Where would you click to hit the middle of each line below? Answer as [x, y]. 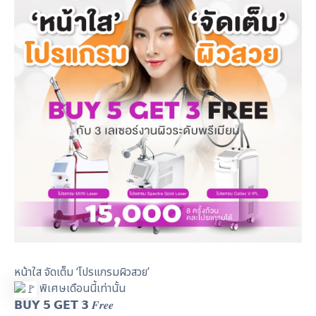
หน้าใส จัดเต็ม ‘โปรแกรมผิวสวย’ [82, 273]
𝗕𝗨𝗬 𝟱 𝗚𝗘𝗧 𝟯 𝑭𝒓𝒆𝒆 [64, 305]
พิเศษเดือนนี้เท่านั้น [81, 289]
